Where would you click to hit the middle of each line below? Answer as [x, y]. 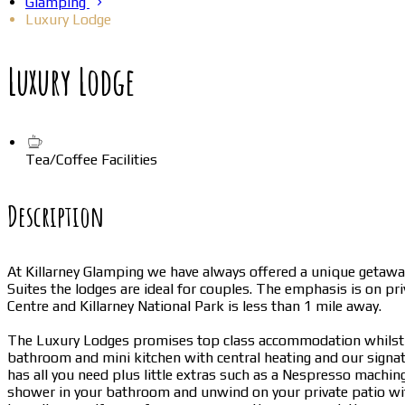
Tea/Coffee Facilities [91, 159]
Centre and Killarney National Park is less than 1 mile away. [194, 306]
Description [56, 215]
